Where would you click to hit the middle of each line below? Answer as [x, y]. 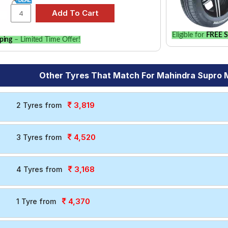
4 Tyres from [39, 169]
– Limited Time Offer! [47, 39]
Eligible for [189, 35]
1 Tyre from [36, 201]
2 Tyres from [39, 105]
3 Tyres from [39, 137]
